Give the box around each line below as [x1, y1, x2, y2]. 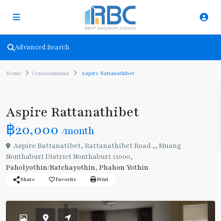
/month [62, 125, 94, 138]
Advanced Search [15, 43, 70, 52]
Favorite [55, 176, 76, 183]
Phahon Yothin [99, 163, 148, 172]
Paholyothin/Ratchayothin [6, 163, 95, 172]
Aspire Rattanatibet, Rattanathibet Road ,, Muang [12, 141, 181, 150]
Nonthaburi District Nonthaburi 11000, [6, 152, 133, 161]
